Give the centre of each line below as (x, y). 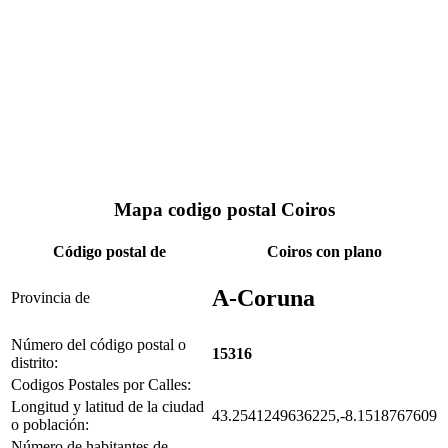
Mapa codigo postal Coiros (224, 210)
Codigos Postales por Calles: (101, 385)
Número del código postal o (98, 345)
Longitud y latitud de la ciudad (107, 407)
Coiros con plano (324, 252)
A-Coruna (263, 298)
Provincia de (50, 298)
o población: (50, 425)
